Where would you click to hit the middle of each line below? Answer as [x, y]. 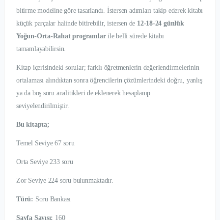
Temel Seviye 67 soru [45, 143]
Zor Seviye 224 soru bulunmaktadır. [65, 180]
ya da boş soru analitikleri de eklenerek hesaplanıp [83, 93]
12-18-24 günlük [160, 23]
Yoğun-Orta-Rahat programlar [61, 36]
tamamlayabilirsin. [41, 49]
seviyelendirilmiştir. [43, 106]
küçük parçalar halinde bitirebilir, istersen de [77, 23]
